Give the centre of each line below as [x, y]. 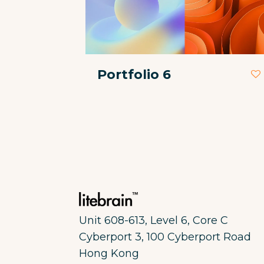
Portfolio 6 [134, 74]
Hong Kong [109, 253]
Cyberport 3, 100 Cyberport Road [165, 237]
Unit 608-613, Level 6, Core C [154, 220]
